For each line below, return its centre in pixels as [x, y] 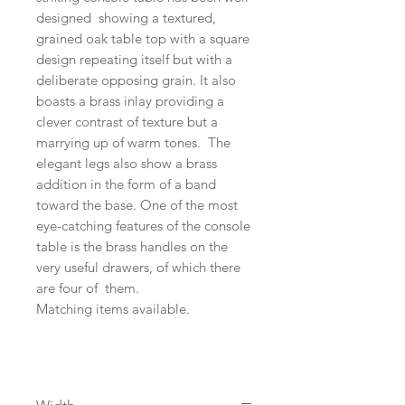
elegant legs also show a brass [127, 163]
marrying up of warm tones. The [133, 142]
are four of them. [88, 288]
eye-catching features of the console [143, 226]
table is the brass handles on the [132, 246]
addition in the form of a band [126, 184]
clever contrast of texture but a [127, 122]
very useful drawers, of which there [138, 267]
